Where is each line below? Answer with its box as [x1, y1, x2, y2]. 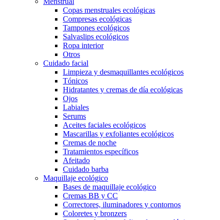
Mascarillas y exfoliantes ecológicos [63, 130, 174, 138]
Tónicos [63, 77, 88, 85]
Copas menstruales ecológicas [63, 6, 155, 14]
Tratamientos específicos [63, 147, 138, 156]
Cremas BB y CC [63, 192, 118, 200]
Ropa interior [63, 41, 104, 50]
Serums [63, 112, 86, 120]
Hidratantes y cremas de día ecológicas [63, 85, 183, 94]
